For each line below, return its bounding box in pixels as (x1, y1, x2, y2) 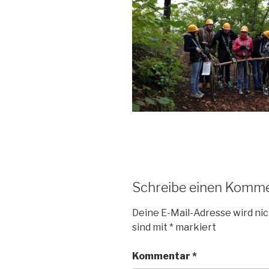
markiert (174, 222, 216, 233)
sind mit (132, 222, 169, 233)
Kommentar (132, 250, 192, 262)
